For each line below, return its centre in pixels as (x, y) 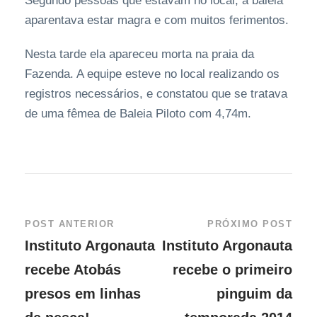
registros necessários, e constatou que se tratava (156, 94)
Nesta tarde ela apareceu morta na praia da (139, 54)
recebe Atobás (73, 270)
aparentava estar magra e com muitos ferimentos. (157, 21)
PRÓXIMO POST (250, 224)
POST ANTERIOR (70, 224)
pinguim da (254, 294)
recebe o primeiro (232, 270)
